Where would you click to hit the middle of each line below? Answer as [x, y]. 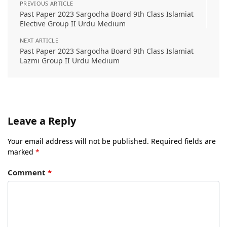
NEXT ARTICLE [39, 40]
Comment [28, 173]
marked [22, 152]
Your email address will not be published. [78, 141]
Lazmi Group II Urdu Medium [70, 61]
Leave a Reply [42, 121]
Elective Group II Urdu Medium [73, 24]
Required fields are [183, 141]
